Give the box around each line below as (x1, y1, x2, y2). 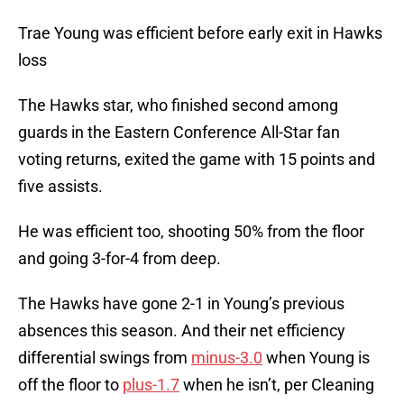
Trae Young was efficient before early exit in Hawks (18, 23, 382, 43)
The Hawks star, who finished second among (18, 96, 338, 115)
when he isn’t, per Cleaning (179, 375, 374, 395)
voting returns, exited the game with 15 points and (18, 150, 375, 170)
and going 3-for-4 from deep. (18, 249, 221, 269)
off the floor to (18, 375, 123, 395)
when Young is (262, 348, 370, 368)
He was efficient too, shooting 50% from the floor (18, 222, 364, 242)
